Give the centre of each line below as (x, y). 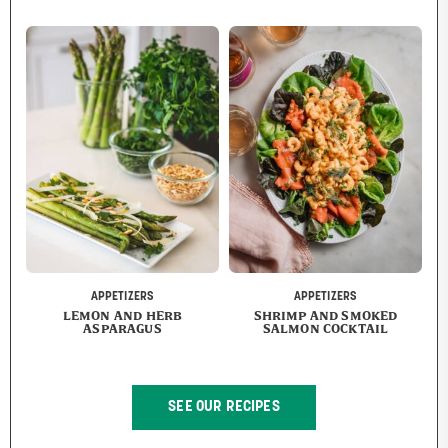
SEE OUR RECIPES (224, 407)
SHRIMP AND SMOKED (325, 315)
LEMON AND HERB (122, 315)
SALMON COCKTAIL (325, 328)
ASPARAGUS (122, 328)
